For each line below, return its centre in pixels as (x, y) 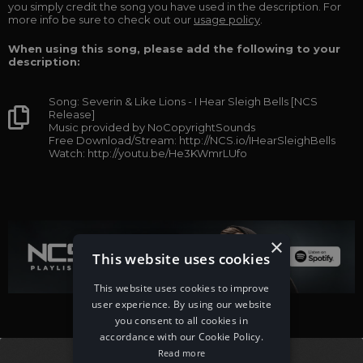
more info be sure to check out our (101, 19)
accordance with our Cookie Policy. (181, 336)
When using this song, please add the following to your (174, 49)
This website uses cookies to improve (181, 288)
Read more (181, 352)
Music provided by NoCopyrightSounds (152, 127)
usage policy (227, 19)
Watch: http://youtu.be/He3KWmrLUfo (148, 153)
